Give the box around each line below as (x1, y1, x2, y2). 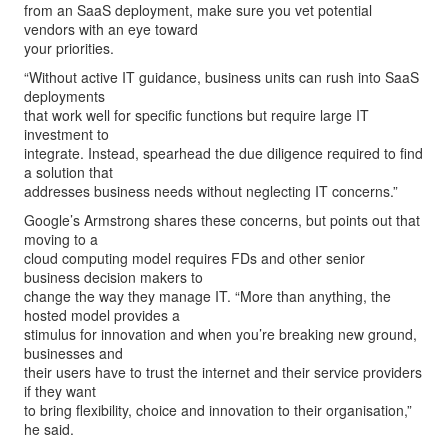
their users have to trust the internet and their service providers (24, 362, 422, 382)
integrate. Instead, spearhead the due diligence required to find (24, 143, 423, 163)
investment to (24, 124, 109, 144)
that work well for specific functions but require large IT (24, 105, 369, 125)
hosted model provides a (24, 305, 180, 325)
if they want (24, 381, 96, 401)
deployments (24, 86, 105, 106)
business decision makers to (24, 267, 203, 287)
